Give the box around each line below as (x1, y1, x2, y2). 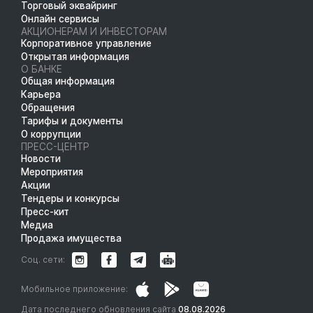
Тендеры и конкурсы (21, 192, 119, 204)
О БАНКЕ (21, 63, 62, 75)
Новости (21, 152, 61, 164)
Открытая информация (21, 50, 129, 62)
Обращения (21, 101, 75, 113)
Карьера (21, 88, 61, 100)
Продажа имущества (21, 232, 122, 244)
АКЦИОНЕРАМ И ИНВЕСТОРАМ (21, 25, 167, 37)
